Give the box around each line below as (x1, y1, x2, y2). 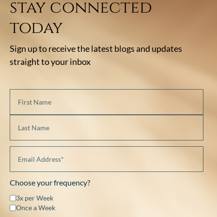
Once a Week (16, 203, 55, 212)
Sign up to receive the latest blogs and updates (10, 43, 182, 54)
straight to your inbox (10, 56, 91, 67)
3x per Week (16, 193, 53, 202)
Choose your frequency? (10, 177, 90, 187)
